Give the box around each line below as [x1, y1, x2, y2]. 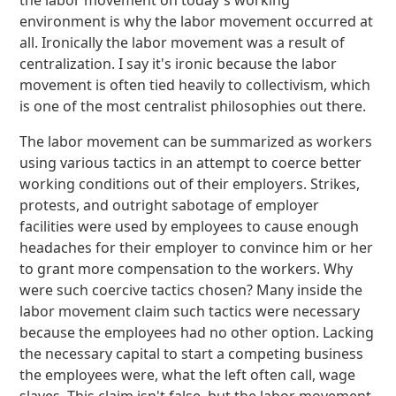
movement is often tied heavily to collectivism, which [19, 75, 371, 95]
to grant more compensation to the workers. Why [19, 259, 354, 278]
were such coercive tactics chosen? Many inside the [19, 280, 363, 300]
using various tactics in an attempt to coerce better [19, 153, 362, 172]
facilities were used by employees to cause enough [19, 217, 360, 236]
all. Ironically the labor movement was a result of [19, 33, 346, 52]
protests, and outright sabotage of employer [19, 195, 320, 215]
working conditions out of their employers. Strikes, [19, 174, 361, 194]
